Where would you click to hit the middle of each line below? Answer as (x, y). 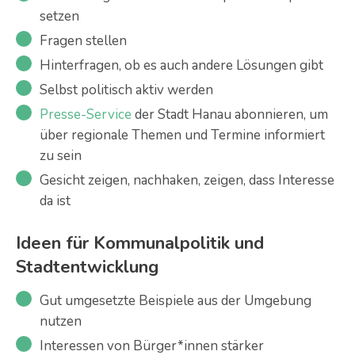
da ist (55, 200)
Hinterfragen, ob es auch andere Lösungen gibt (181, 65)
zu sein (61, 155)
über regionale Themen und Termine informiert (182, 135)
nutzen (61, 321)
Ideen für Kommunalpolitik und (140, 243)
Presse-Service (86, 114)
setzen (59, 16)
